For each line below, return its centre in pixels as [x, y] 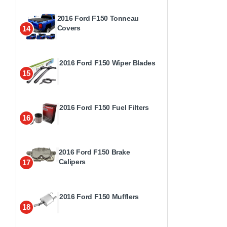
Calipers [72, 161]
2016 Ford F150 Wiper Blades [107, 63]
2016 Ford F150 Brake [94, 152]
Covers [69, 28]
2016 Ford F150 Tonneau [98, 18]
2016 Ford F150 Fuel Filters [104, 107]
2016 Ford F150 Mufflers [99, 196]
